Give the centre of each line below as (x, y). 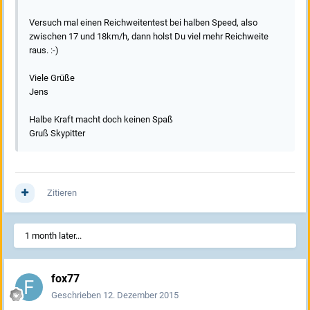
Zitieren (62, 193)
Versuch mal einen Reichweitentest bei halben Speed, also (143, 23)
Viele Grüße (52, 78)
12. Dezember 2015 (141, 295)
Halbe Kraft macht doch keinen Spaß (101, 120)
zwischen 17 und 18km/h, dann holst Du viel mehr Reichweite (149, 37)
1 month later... (53, 236)
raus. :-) (44, 51)
